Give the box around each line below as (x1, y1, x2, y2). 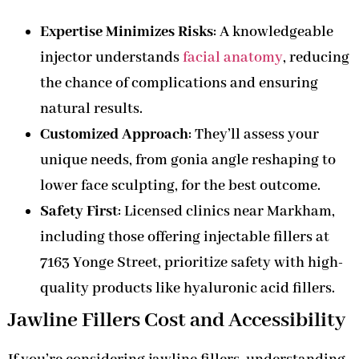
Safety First (40, 201, 118, 221)
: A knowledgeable (213, 22, 333, 42)
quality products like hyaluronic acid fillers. (40, 278, 335, 298)
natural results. (40, 99, 143, 119)
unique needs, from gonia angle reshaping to (40, 150, 336, 170)
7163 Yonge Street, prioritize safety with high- (40, 252, 343, 272)
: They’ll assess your (188, 124, 319, 144)
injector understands (40, 47, 183, 67)
